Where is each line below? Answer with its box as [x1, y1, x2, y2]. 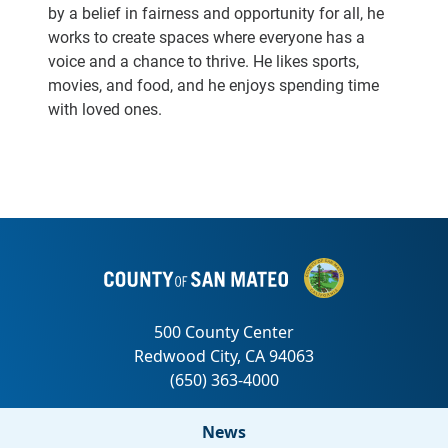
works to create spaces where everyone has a [48, 26, 365, 47]
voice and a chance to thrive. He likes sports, [48, 50, 359, 71]
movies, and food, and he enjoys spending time [48, 74, 379, 95]
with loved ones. [48, 98, 162, 119]
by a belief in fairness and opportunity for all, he [48, 2, 384, 23]
